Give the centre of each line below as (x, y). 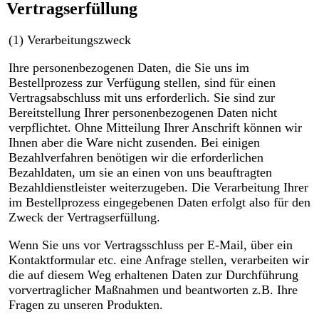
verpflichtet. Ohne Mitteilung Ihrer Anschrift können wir (155, 127)
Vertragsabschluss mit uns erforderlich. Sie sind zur (141, 97)
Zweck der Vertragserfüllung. (84, 217)
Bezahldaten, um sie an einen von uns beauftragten (140, 172)
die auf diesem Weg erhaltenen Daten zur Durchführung (153, 274)
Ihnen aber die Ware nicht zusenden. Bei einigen (134, 142)
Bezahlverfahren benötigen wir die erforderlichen (136, 157)
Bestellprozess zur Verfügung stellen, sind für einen (142, 82)
